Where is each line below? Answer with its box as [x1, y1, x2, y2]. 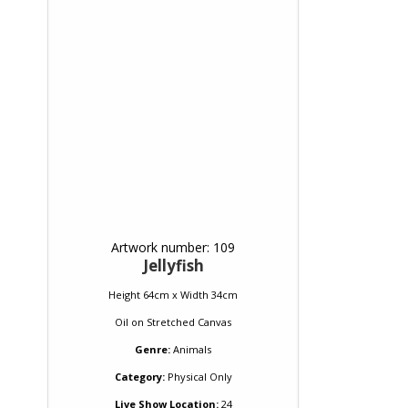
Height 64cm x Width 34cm [108, 288, 238, 301]
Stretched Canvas [147, 315, 231, 329]
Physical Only [164, 370, 232, 383]
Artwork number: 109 [111, 239, 235, 256]
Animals [173, 342, 211, 356]
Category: [114, 370, 165, 383]
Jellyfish [142, 255, 204, 276]
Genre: [135, 342, 170, 356]
